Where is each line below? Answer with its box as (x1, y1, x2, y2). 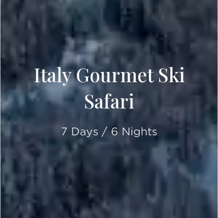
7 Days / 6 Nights (61, 125, 157, 138)
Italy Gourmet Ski (33, 62, 185, 87)
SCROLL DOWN (119, 177, 184, 187)
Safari (84, 88, 134, 113)
